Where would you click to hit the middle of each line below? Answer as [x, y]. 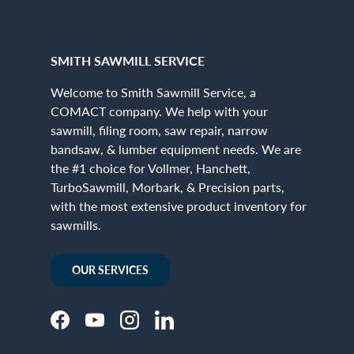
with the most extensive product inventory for [179, 205]
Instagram [156, 328]
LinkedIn [186, 328]
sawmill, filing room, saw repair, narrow [159, 130]
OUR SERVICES [110, 269]
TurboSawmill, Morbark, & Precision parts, [168, 186]
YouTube [116, 328]
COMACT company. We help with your [159, 111]
